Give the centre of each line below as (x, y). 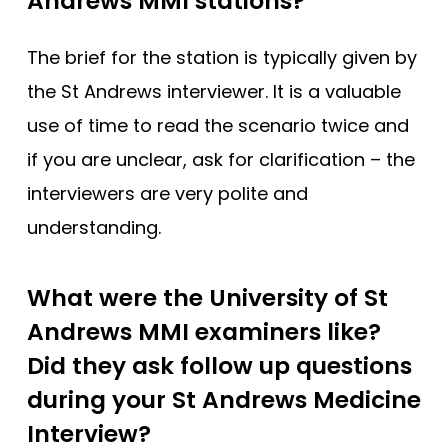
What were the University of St (207, 298)
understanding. (94, 228)
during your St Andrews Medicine (224, 400)
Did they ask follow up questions (219, 366)
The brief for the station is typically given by (222, 58)
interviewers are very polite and (167, 194)
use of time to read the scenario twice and (218, 126)
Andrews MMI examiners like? (204, 332)
